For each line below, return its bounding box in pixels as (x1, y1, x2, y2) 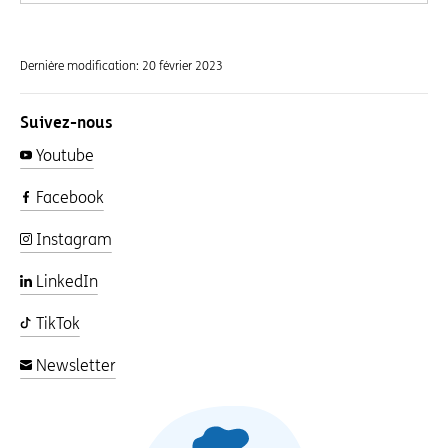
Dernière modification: (20, 59, 142, 74)
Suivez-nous (20, 114, 112, 134)
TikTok (32, 314, 80, 334)
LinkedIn (32, 272, 98, 292)
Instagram (32, 230, 112, 250)
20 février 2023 (142, 59, 223, 74)
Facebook (32, 188, 104, 208)
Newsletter (32, 356, 116, 376)
